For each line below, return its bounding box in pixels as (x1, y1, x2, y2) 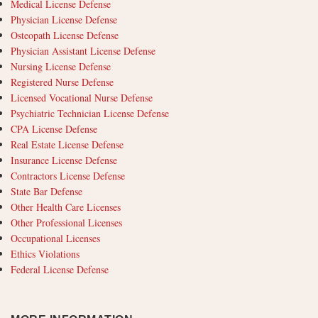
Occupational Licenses (11, 231, 100, 246)
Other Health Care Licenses (11, 200, 121, 214)
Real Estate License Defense (11, 138, 124, 152)
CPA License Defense (11, 122, 97, 136)
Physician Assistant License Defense (11, 44, 155, 58)
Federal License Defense (11, 263, 109, 277)
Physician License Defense (11, 13, 117, 27)
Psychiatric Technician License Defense (11, 106, 169, 121)
